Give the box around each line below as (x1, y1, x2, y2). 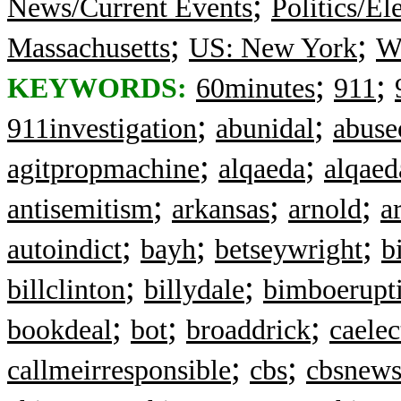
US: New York (189, 32, 357, 64)
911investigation (7, 113, 197, 144)
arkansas (172, 193, 269, 225)
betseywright (215, 234, 363, 265)
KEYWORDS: (7, 73, 187, 104)
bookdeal (7, 314, 112, 346)
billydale (144, 274, 244, 305)
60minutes (196, 73, 315, 104)
